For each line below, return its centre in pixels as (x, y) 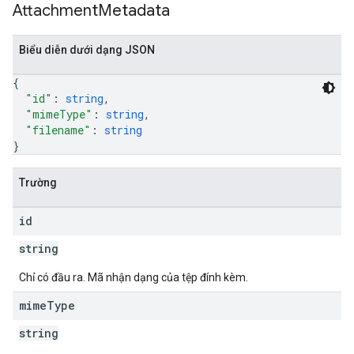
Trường (38, 183)
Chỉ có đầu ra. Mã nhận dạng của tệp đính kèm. (134, 277)
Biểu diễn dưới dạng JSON (87, 50)
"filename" (58, 130)
